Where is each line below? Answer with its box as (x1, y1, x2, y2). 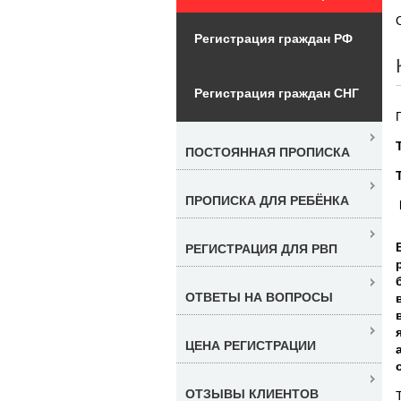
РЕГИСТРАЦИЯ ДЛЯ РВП (185, 241, 337, 256)
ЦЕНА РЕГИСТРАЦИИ (185, 337, 316, 353)
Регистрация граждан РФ (194, 30, 353, 46)
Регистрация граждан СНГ (194, 85, 359, 100)
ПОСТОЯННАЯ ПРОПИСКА (185, 144, 350, 159)
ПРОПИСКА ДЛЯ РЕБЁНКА (185, 192, 349, 208)
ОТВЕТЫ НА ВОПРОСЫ (185, 289, 333, 304)
